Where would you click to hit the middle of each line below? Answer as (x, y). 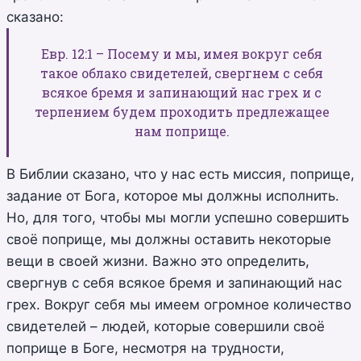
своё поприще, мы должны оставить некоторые (169, 239)
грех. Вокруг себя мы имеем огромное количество (179, 304)
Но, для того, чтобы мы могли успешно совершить (178, 217)
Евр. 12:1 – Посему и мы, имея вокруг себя (182, 53)
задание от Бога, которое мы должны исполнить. (173, 195)
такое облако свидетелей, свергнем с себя (182, 73)
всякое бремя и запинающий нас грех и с (182, 92)
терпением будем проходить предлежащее (182, 111)
